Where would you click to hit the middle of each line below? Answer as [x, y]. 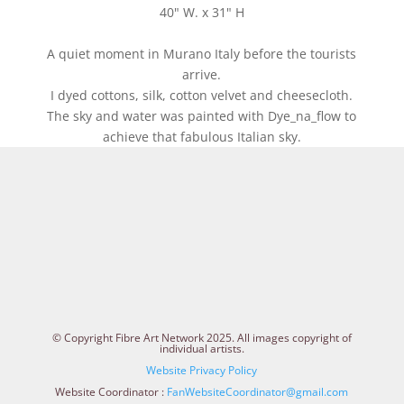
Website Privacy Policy [202, 370]
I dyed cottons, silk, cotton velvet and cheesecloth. [202, 95]
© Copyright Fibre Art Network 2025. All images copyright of [202, 337]
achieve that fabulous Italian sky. [202, 136]
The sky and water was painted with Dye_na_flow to [202, 115]
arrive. [202, 74]
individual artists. [202, 348]
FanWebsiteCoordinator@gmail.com [258, 391]
